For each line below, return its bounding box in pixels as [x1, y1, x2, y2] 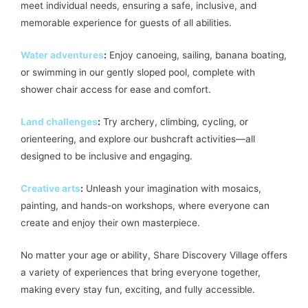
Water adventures [21, 49, 104, 61]
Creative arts [21, 183, 80, 195]
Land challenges [21, 116, 98, 128]
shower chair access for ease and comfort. [21, 84, 211, 96]
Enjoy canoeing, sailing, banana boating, [107, 49, 287, 61]
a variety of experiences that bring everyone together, [21, 266, 261, 278]
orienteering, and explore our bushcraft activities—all [21, 133, 255, 145]
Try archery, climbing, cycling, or [100, 116, 248, 128]
